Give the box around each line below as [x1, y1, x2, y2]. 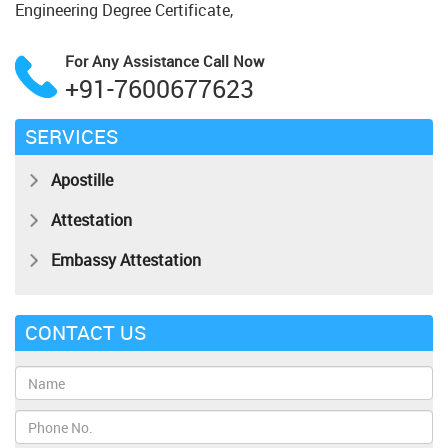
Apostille [51, 169, 113, 191]
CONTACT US [25, 319, 146, 346]
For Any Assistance [65, 51, 203, 71]
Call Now [203, 51, 264, 71]
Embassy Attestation [51, 249, 201, 271]
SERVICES [25, 123, 118, 150]
